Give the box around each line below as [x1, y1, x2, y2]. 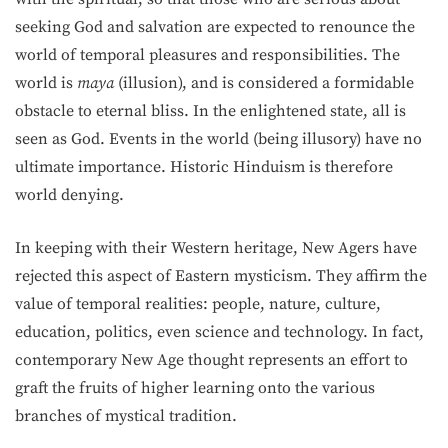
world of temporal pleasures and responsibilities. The [15, 45, 400, 65]
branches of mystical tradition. [15, 406, 237, 426]
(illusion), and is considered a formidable [114, 73, 414, 93]
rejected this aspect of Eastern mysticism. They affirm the [15, 266, 427, 286]
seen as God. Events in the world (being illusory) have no [15, 129, 422, 149]
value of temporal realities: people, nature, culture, [15, 294, 381, 314]
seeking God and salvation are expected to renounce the [15, 17, 415, 37]
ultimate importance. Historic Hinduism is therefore [15, 157, 393, 177]
